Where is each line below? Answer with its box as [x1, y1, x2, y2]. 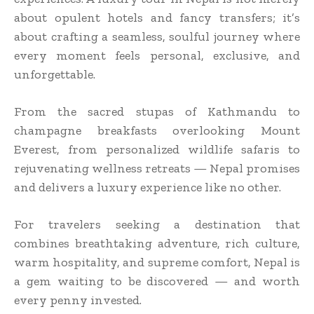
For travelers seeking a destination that [14, 216, 300, 232]
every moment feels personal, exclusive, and [14, 47, 300, 63]
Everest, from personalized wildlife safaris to [14, 141, 300, 157]
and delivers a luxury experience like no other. [14, 179, 281, 195]
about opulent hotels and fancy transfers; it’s [14, 9, 300, 25]
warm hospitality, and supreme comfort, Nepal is [14, 254, 300, 270]
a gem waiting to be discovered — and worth [14, 273, 300, 289]
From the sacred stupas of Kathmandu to [14, 103, 300, 119]
